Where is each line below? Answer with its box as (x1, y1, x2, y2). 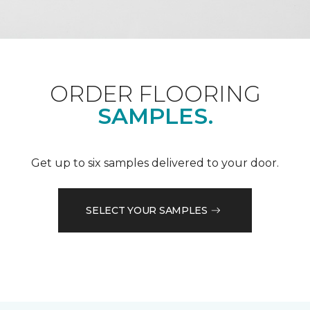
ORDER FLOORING (49, 80, 261, 108)
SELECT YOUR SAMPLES (86, 203, 208, 217)
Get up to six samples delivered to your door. (31, 156, 279, 170)
